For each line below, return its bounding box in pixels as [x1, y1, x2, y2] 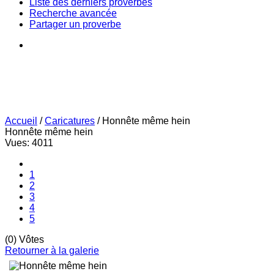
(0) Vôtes [5, 234, 44, 245]
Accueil [5, 116, 37, 127]
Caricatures [45, 116, 95, 127]
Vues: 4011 [5, 138, 53, 149]
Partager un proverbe [29, 19, 121, 30]
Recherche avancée [29, 8, 117, 19]
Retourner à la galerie [5, 245, 99, 256]
